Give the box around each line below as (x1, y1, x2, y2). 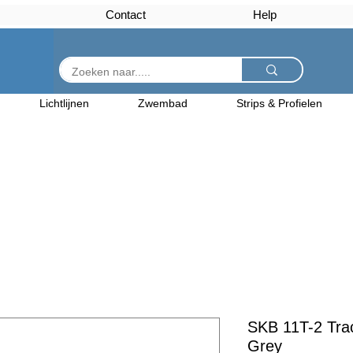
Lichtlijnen (39, 97, 89, 110)
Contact (106, 8, 146, 21)
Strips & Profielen (236, 97, 322, 110)
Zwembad (138, 97, 188, 110)
